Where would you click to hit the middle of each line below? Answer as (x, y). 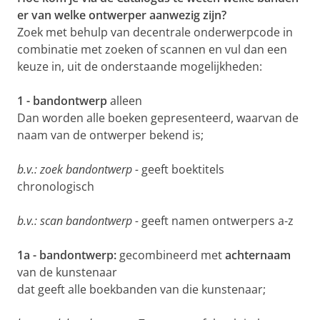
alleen (126, 101)
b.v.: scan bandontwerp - (78, 221)
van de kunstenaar (67, 272)
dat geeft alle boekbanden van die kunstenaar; (141, 290)
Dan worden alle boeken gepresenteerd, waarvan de (158, 118)
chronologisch (56, 187)
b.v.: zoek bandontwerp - (78, 170)
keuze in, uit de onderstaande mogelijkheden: (140, 67)
